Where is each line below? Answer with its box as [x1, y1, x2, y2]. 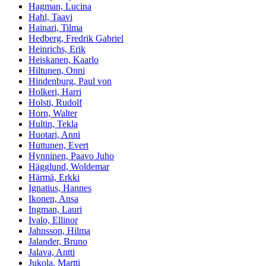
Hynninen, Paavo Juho [28, 151, 114, 161]
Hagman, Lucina [28, 1, 91, 12]
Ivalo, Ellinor [28, 215, 78, 226]
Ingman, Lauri [28, 204, 82, 215]
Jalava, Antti [28, 247, 75, 258]
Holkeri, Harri [28, 87, 81, 97]
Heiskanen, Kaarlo [28, 55, 99, 65]
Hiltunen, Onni [28, 65, 85, 76]
